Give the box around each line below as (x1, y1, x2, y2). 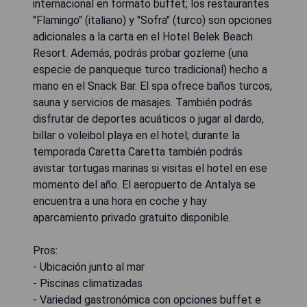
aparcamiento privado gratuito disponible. (33, 210, 231, 224)
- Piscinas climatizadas (33, 276, 143, 290)
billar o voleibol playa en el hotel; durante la (33, 128, 240, 142)
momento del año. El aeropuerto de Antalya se (33, 177, 256, 191)
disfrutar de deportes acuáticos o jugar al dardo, (33, 112, 264, 125)
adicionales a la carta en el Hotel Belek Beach (33, 29, 253, 43)
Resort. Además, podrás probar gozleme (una (33, 46, 248, 60)
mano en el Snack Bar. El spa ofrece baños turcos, (33, 79, 272, 93)
